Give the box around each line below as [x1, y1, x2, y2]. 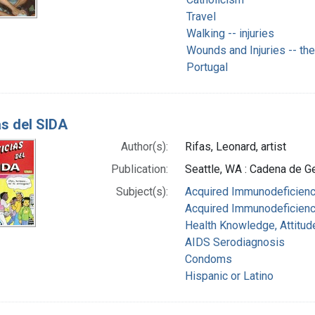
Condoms [185, 252, 233, 266]
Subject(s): [116, 184, 169, 198]
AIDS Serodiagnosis [185, 235, 285, 249]
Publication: [111, 162, 169, 176]
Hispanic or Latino [185, 269, 274, 283]
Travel [186, 9, 216, 23]
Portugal [186, 60, 228, 74]
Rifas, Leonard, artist [185, 139, 287, 153]
